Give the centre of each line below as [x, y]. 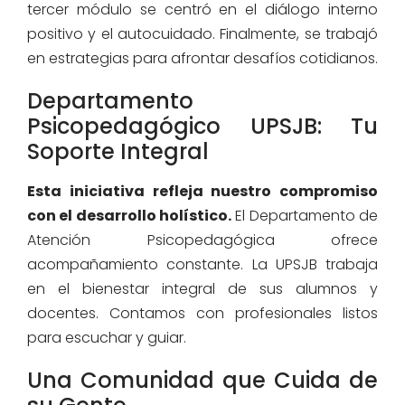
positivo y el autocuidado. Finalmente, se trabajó [202, 34]
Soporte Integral [118, 152]
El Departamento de [305, 216]
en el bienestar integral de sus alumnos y [202, 289]
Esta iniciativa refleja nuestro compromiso [202, 192]
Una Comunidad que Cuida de [202, 381]
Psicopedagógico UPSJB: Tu [202, 127]
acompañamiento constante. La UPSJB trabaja [202, 265]
